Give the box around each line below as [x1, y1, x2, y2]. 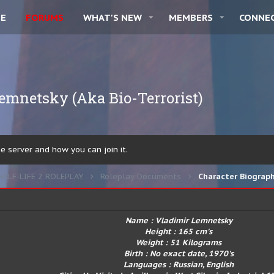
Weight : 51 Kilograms [136, 237, 221, 248]
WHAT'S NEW [83, 11, 142, 23]
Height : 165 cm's [145, 226, 212, 237]
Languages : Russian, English [124, 259, 234, 270]
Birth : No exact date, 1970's [124, 248, 234, 259]
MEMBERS [168, 11, 213, 23]
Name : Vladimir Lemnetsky [125, 215, 232, 226]
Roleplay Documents [100, 171, 182, 182]
